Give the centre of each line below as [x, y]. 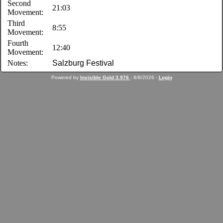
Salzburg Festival [83, 63]
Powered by [65, 77]
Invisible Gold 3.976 [105, 77]
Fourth [18, 43]
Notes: [18, 63]
